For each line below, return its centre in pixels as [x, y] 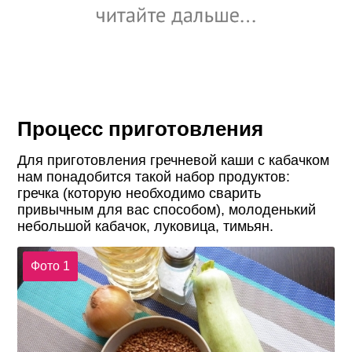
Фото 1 [50, 266]
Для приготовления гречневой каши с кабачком [174, 160]
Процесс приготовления [141, 128]
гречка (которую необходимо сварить [139, 193]
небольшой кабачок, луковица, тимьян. [146, 226]
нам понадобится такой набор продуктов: [154, 176]
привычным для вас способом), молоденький [167, 209]
